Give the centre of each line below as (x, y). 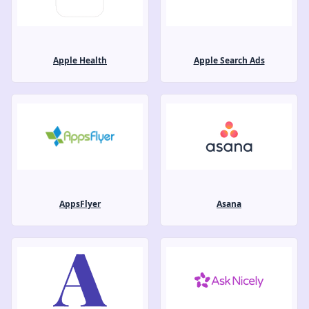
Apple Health (80, 60)
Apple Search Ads (229, 60)
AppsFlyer (80, 203)
